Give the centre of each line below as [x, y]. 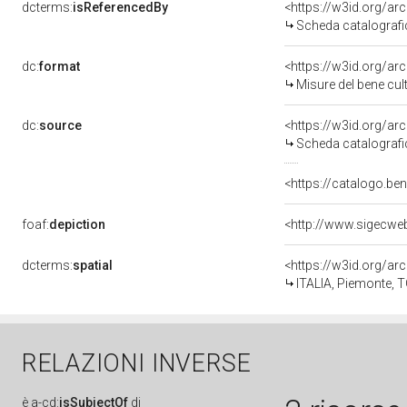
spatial [93, 265]
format [60, 66]
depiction [77, 224]
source [60, 125]
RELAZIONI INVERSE [137, 363]
